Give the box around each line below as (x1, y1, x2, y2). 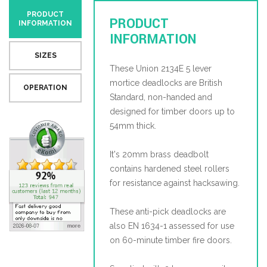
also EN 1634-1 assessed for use (109, 221, 234, 231)
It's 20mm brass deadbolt (109, 150, 209, 159)
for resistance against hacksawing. (109, 178, 240, 188)
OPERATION (23, 83, 67, 92)
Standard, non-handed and (109, 92, 212, 102)
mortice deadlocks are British (109, 78, 222, 88)
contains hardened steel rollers (109, 164, 229, 173)
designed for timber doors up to (109, 107, 235, 116)
